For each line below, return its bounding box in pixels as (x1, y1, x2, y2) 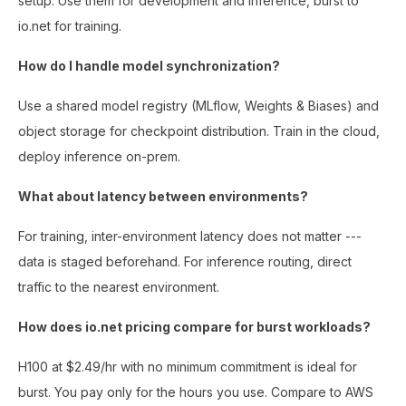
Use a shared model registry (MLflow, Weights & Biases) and (18, 97, 379, 113)
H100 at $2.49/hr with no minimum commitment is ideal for (18, 358, 357, 374)
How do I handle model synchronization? (18, 57, 280, 73)
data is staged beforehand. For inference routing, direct (18, 253, 352, 269)
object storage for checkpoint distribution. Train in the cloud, (18, 122, 380, 139)
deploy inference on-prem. (18, 148, 180, 164)
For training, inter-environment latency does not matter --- (18, 227, 362, 244)
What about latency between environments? (18, 188, 308, 204)
